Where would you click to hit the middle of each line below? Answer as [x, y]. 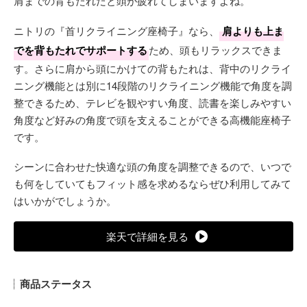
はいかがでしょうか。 [65, 200]
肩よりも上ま [253, 31]
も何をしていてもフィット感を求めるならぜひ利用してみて [152, 183]
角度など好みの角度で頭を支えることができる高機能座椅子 [152, 120]
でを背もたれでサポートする [81, 50]
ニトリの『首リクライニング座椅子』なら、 [116, 30]
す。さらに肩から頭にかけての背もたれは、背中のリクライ [152, 68]
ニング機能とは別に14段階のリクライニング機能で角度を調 [153, 85]
